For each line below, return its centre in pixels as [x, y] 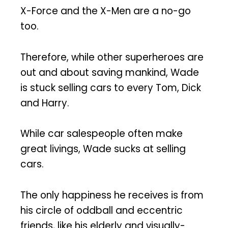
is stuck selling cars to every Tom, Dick [111, 88]
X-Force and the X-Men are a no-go [106, 11]
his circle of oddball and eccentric [102, 211]
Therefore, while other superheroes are [112, 57]
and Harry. [45, 103]
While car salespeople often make [102, 134]
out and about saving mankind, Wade [110, 72]
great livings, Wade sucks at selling [103, 149]
